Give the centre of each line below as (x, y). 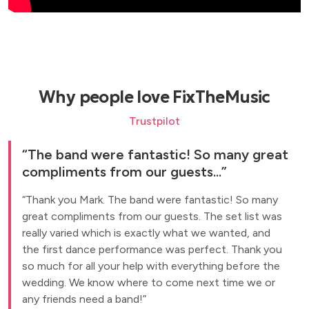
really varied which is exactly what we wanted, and (146, 233)
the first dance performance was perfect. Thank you (152, 249)
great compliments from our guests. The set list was (152, 216)
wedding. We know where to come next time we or (149, 282)
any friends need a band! (82, 299)
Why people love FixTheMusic (154, 97)
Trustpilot (154, 121)
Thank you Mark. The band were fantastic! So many (152, 200)
